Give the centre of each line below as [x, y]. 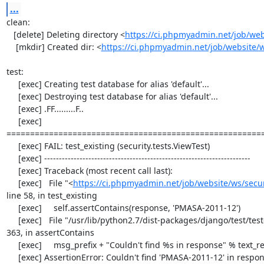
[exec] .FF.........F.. [12, 109]
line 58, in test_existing [52, 195]
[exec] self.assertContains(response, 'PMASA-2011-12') [12, 208]
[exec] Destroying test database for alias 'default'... [12, 96]
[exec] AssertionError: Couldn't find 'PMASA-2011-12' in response [12, 257]
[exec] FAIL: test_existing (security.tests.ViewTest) [12, 146]
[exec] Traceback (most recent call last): [12, 171]
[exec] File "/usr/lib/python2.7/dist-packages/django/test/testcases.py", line [12, 220]
